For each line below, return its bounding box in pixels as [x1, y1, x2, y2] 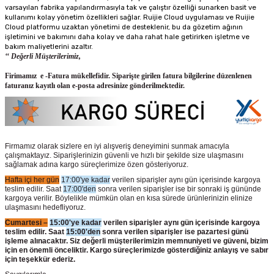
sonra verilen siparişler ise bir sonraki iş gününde [96, 184, 261, 193]
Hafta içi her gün [5, 175, 59, 184]
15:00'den [66, 227, 100, 236]
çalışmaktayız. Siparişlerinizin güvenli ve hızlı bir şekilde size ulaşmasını [5, 150, 243, 160]
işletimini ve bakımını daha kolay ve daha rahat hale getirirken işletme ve [5, 32, 250, 41]
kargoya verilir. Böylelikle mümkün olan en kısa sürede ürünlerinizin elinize [5, 193, 253, 202]
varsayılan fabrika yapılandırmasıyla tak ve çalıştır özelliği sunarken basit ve [5, 3, 256, 12]
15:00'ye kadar [50, 218, 102, 227]
